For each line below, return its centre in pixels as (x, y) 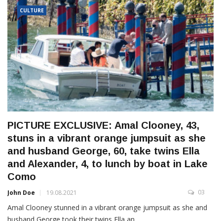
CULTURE (32, 10)
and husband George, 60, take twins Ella (104, 151)
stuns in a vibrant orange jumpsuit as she (107, 138)
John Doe (21, 193)
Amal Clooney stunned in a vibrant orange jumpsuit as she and (107, 208)
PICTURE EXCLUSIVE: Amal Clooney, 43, (103, 126)
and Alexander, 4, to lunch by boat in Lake (108, 164)
